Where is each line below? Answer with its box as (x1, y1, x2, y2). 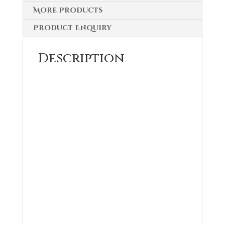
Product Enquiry (33, 23, 111, 33)
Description (38, 50, 125, 67)
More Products (33, 6, 102, 15)
